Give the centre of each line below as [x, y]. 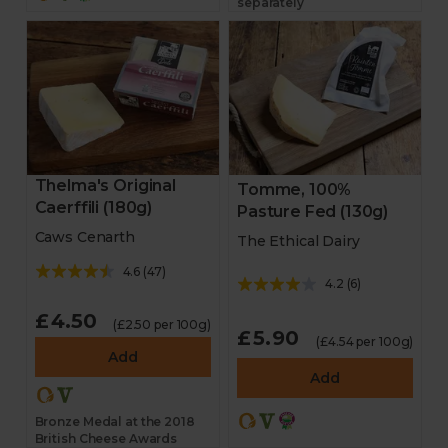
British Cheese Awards [106, 438]
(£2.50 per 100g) [161, 324]
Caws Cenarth [84, 237]
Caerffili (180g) [93, 207]
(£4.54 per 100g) [365, 341]
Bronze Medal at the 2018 [114, 421]
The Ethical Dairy [298, 241]
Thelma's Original [105, 185]
